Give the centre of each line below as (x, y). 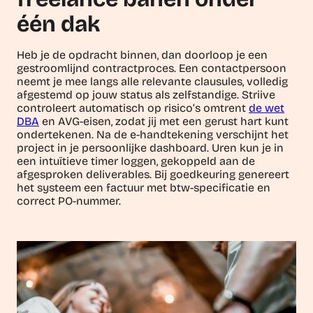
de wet (267, 108)
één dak (58, 24)
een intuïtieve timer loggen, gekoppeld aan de (136, 161)
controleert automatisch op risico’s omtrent (133, 108)
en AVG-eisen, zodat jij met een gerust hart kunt (164, 121)
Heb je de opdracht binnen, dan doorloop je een (142, 54)
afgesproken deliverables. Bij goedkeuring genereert (153, 174)
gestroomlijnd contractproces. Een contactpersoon (152, 68)
